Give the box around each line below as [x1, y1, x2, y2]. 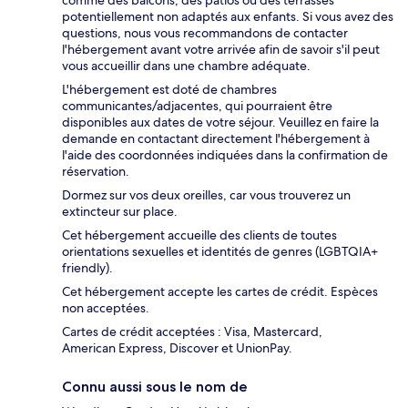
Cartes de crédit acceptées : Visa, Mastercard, [62, 322, 322, 340]
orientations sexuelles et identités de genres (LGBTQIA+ [62, 242, 378, 260]
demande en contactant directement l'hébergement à [62, 129, 370, 147]
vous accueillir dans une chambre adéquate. [62, 56, 311, 74]
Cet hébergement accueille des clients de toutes [62, 226, 337, 243]
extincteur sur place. [62, 202, 178, 219]
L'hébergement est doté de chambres [62, 80, 277, 97]
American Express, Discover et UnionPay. [62, 339, 292, 356]
